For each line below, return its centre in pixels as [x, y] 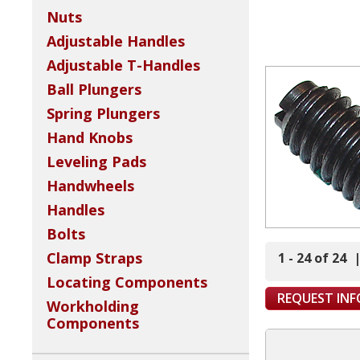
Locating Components [127, 282]
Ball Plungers [94, 90]
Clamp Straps [94, 258]
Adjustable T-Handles [123, 65]
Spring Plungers [103, 114]
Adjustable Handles [116, 41]
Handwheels [90, 186]
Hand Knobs [90, 138]
